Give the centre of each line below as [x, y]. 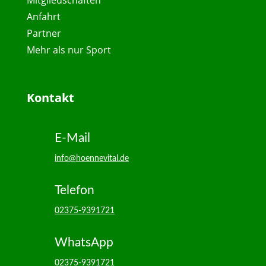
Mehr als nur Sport [69, 50]
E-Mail [72, 138]
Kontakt [50, 98]
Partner [44, 34]
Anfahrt [43, 17]
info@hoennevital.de [91, 159]
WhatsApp [84, 243]
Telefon [74, 191]
